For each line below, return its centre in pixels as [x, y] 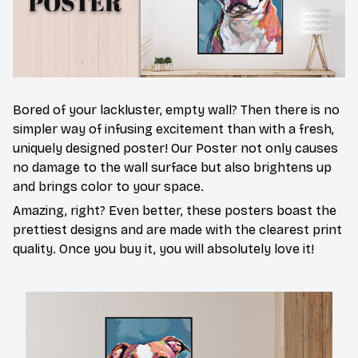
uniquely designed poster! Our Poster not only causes [175, 149]
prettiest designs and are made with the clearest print [177, 230]
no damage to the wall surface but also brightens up [172, 168]
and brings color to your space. [108, 187]
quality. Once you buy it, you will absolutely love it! [163, 249]
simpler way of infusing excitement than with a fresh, [173, 129]
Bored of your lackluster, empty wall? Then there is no [176, 110]
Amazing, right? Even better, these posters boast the [175, 211]
